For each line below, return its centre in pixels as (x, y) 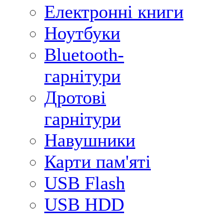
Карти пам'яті (98, 162)
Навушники (90, 140)
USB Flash (85, 183)
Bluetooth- (84, 54)
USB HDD (84, 204)
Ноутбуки (82, 33)
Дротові (75, 97)
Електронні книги (114, 12)
